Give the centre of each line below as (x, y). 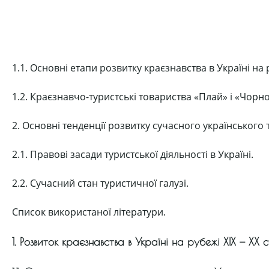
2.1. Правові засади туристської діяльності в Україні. (133, 154)
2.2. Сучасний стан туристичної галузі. (100, 183)
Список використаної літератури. (89, 212)
